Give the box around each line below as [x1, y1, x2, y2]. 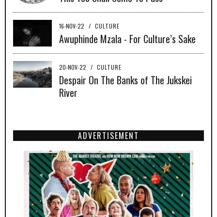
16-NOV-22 [59, 22, 86, 31]
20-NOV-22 [59, 63, 88, 72]
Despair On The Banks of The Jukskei [59, 73, 192, 88]
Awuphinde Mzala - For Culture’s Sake [59, 31, 196, 46]
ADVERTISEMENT [78, 130, 139, 142]
